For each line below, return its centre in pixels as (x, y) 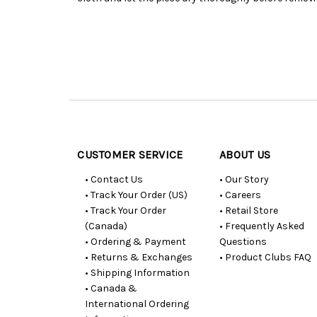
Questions (243, 241)
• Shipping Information (137, 272)
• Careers (241, 195)
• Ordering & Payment (135, 241)
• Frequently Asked (262, 226)
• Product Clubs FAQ (266, 257)
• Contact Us (114, 179)
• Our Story (244, 179)
